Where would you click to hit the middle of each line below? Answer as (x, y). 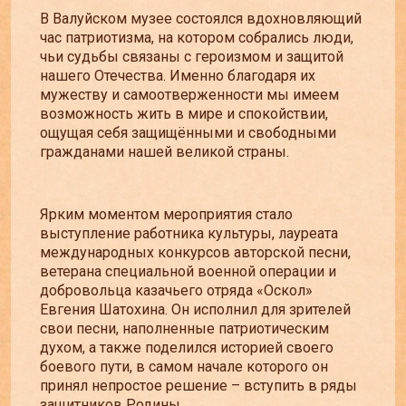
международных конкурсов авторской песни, (195, 253)
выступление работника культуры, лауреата (189, 234)
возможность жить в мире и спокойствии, (184, 114)
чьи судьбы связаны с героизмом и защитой (192, 57)
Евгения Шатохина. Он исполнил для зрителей (195, 310)
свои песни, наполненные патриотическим (184, 329)
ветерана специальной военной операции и (188, 272)
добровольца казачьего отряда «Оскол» (176, 291)
